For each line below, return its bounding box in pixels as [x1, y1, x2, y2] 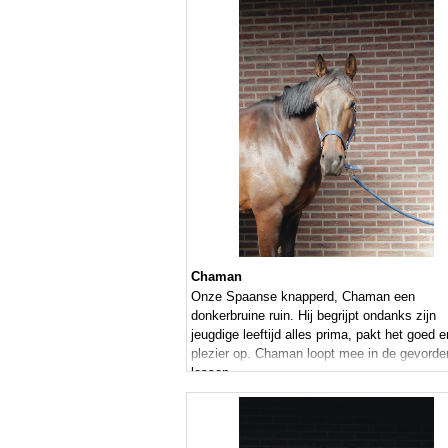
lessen [191, 365, 229, 381]
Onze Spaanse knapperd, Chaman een [191, 289, 415, 305]
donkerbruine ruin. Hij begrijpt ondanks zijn [191, 308, 436, 324]
